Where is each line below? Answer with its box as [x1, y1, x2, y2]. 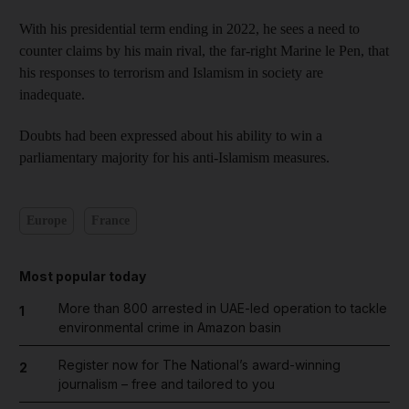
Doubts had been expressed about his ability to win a [19, 127, 322, 143]
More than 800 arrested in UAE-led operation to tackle [58, 299, 387, 316]
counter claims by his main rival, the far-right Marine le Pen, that [19, 42, 389, 58]
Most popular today [19, 267, 146, 284]
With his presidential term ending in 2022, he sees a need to [19, 20, 360, 37]
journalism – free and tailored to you [58, 375, 275, 392]
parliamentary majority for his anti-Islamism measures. [19, 149, 330, 165]
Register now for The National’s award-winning [58, 356, 341, 372]
